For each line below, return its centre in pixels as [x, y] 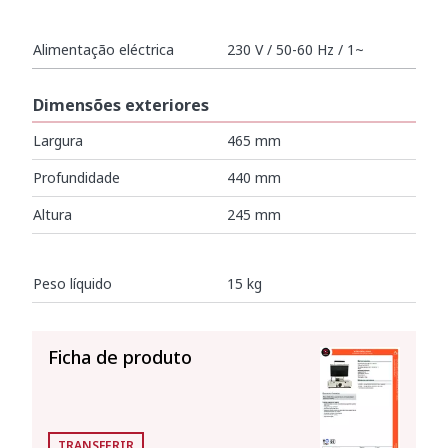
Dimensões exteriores [121, 105]
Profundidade [76, 177]
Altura [52, 214]
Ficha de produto [120, 357]
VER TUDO [73, 316]
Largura [58, 140]
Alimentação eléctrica [103, 49]
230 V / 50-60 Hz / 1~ [295, 49]
